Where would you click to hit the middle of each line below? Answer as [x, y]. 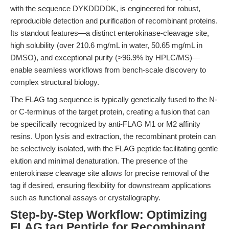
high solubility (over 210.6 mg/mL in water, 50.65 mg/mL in [106, 45]
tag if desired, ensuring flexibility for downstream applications [111, 185]
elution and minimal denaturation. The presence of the [99, 161]
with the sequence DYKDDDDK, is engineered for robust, [105, 8]
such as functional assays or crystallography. [85, 198]
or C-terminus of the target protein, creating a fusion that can [110, 112]
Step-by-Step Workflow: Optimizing [109, 215]
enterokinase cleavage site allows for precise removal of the [110, 173]
